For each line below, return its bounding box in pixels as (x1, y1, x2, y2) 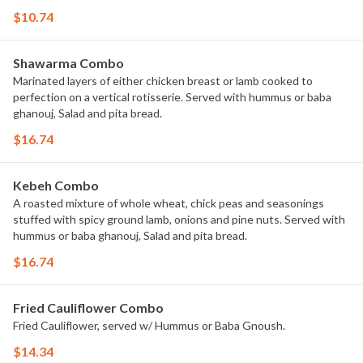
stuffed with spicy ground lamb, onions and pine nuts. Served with (13, 212, 345, 226)
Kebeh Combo (13, 177, 99, 193)
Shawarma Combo (13, 55, 124, 70)
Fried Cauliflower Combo (13, 300, 164, 315)
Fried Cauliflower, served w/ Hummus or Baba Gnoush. (13, 318, 285, 332)
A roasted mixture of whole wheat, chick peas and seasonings (13, 196, 324, 210)
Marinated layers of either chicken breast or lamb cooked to (13, 74, 313, 88)
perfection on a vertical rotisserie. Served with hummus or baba (13, 90, 331, 104)
